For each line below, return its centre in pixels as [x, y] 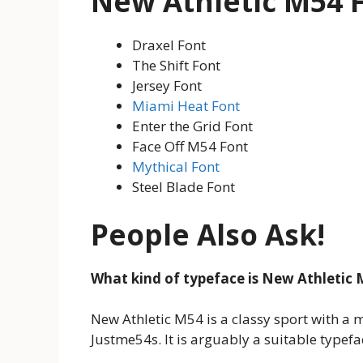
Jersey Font [167, 86]
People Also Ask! [208, 234]
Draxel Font [169, 45]
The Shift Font [176, 66]
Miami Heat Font [186, 106]
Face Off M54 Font [190, 147]
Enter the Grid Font [192, 126]
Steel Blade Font [184, 187]
